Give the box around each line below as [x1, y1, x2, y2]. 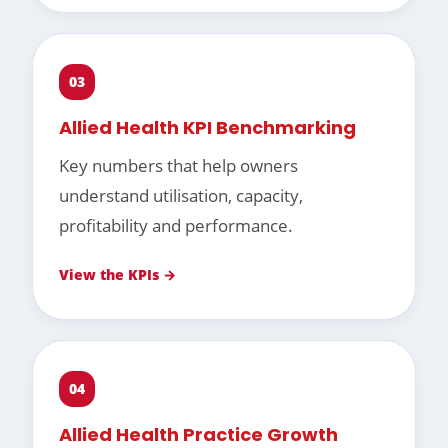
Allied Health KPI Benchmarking [59, 115, 356, 141]
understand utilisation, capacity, [59, 184, 303, 208]
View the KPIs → [59, 265, 176, 285]
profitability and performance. [59, 214, 293, 238]
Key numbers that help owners [59, 154, 298, 178]
